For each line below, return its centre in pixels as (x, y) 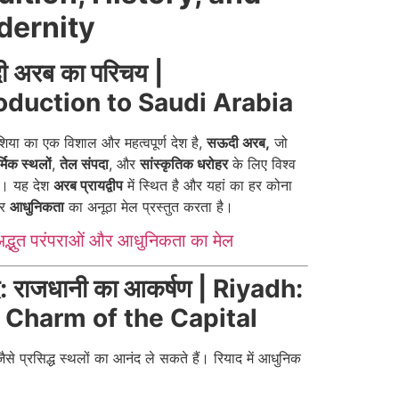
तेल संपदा (84, 164)
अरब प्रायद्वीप (88, 185)
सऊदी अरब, (238, 142)
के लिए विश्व (262, 164)
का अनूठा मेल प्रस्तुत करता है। (149, 207)
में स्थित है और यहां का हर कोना (208, 185)
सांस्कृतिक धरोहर (184, 164)
